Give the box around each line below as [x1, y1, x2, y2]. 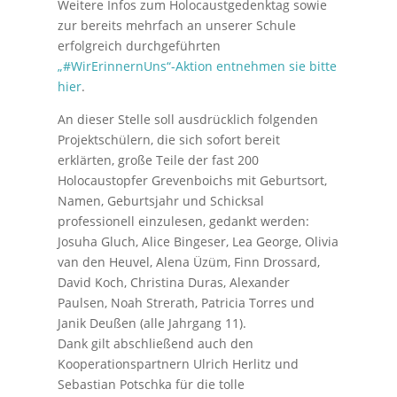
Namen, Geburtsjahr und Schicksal [57, 192, 264, 209]
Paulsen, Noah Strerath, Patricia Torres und [57, 294, 315, 311]
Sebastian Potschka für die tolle [57, 376, 245, 393]
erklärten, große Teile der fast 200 [57, 152, 259, 168]
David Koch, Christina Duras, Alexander [57, 274, 290, 291]
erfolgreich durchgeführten [57, 37, 221, 54]
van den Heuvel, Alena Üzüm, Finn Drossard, [57, 253, 320, 270]
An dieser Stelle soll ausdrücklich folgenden [57, 111, 318, 128]
